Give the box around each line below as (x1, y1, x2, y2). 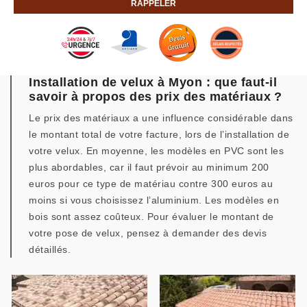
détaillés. (29, 244, 71, 255)
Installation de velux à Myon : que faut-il (29, 75, 277, 89)
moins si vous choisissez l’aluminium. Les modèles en (29, 195, 279, 206)
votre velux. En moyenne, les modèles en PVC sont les (29, 145, 284, 156)
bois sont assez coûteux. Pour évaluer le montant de (29, 211, 274, 222)
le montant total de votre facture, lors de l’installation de (29, 129, 289, 140)
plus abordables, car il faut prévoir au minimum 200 (29, 162, 269, 173)
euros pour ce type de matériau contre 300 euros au (29, 178, 273, 189)
